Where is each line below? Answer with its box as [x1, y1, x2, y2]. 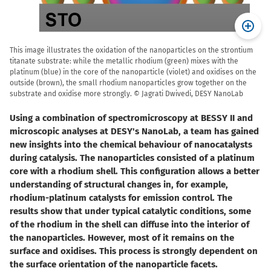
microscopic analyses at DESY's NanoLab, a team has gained [10, 126, 259, 137]
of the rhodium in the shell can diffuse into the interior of [10, 219, 249, 230]
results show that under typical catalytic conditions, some [10, 206, 251, 217]
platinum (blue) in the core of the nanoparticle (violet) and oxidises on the [10, 68, 256, 77]
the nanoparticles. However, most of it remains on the [10, 232, 234, 244]
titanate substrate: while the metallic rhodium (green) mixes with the [10, 57, 238, 66]
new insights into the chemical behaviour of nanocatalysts [10, 139, 252, 151]
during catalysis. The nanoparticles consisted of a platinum [10, 152, 255, 164]
